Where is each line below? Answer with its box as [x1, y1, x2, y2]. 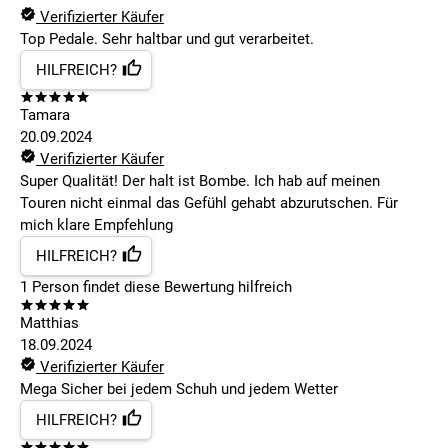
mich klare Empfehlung [20, 216, 173, 235]
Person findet [28, 278, 120, 297]
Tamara [20, 106, 70, 125]
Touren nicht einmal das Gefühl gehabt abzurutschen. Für [20, 194, 398, 213]
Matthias [20, 314, 79, 333]
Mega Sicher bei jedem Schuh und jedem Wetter [20, 380, 338, 399]
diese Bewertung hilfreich [120, 278, 292, 297]
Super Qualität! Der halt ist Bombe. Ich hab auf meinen [20, 172, 380, 191]
